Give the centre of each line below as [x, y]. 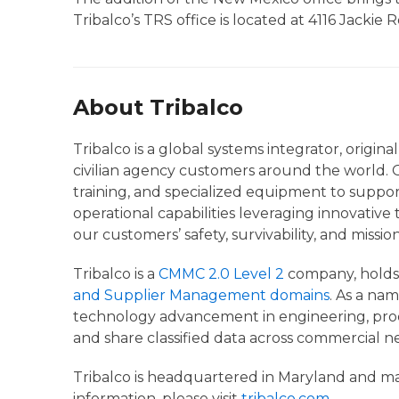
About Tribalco [158, 107]
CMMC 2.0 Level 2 [221, 274]
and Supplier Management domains [201, 295]
